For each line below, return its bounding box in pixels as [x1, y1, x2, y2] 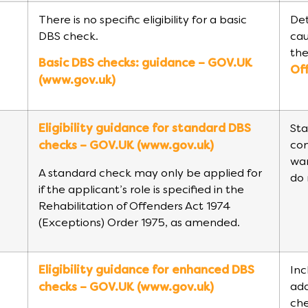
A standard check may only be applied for [38, 168, 262, 179]
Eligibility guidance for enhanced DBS [38, 265, 254, 277]
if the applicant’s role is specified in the [38, 184, 244, 196]
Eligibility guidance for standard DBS [38, 124, 251, 135]
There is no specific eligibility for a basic [38, 15, 247, 27]
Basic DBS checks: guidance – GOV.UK [38, 58, 252, 69]
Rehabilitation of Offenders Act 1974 [38, 201, 230, 212]
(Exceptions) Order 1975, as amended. [38, 217, 240, 229]
